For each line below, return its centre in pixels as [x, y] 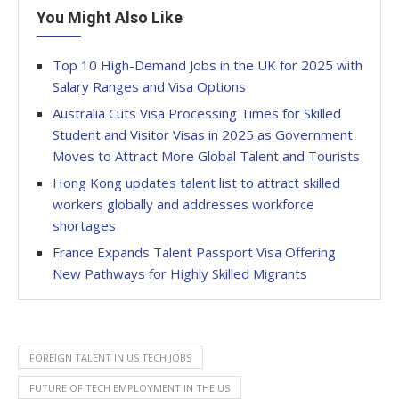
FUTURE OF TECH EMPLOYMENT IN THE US [130, 387]
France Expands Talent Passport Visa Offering [194, 252]
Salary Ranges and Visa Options [149, 86]
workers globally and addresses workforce [183, 204]
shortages [84, 225]
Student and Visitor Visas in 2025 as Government [203, 134]
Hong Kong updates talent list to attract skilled [196, 182]
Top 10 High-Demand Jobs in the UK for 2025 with [208, 65]
